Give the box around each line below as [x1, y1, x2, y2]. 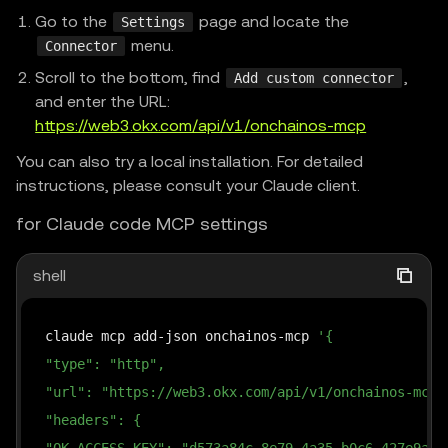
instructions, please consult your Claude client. [16, 176, 360, 195]
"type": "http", [45, 356, 165, 372]
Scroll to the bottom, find [35, 68, 225, 87]
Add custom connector [234, 70, 395, 86]
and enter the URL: [35, 92, 171, 111]
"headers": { [45, 412, 141, 428]
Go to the [35, 12, 112, 31]
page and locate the [195, 12, 350, 31]
